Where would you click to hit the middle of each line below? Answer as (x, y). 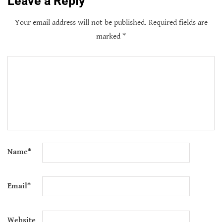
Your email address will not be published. (81, 22)
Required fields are (178, 22)
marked (109, 36)
